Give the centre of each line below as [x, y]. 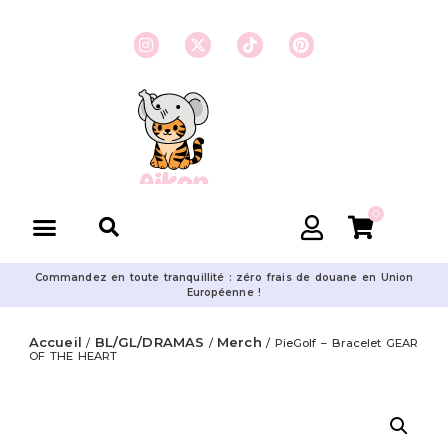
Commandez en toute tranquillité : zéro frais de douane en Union [224, 277]
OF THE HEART [73, 356]
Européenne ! [224, 292]
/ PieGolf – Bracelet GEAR [340, 343]
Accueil [55, 342]
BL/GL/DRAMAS [149, 342]
